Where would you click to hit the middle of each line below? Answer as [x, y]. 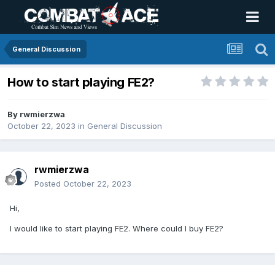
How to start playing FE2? [81, 83]
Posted [49, 184]
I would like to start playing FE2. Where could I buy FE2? [118, 229]
